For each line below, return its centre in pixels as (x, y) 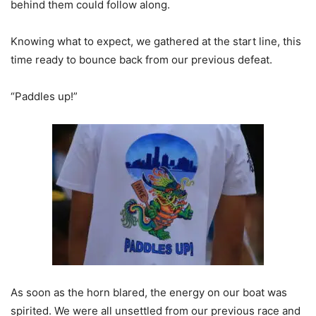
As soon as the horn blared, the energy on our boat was (149, 293)
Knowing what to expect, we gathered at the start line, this (156, 42)
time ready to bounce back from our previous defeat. (141, 60)
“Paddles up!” (44, 97)
